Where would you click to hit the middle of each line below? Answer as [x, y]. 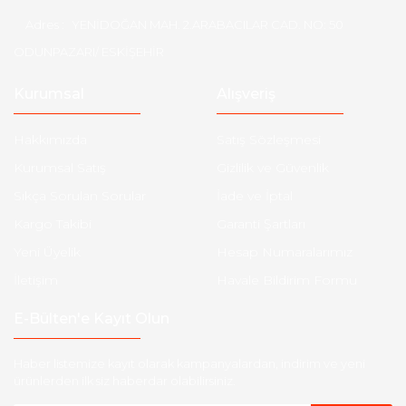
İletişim [36, 280]
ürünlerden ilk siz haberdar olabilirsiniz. [125, 381]
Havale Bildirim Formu [287, 280]
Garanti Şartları [261, 224]
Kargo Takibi [53, 224]
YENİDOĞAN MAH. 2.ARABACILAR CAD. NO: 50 [208, 24]
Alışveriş [246, 94]
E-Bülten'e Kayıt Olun [92, 319]
